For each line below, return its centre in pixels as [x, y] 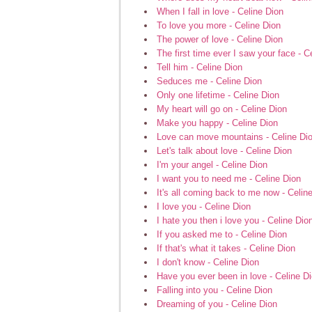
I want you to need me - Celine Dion [229, 178]
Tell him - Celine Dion [200, 67]
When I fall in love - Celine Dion [220, 11]
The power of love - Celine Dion [220, 39]
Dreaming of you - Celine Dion [217, 304]
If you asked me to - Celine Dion [222, 234]
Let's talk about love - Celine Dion [224, 150]
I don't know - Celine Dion [208, 262]
